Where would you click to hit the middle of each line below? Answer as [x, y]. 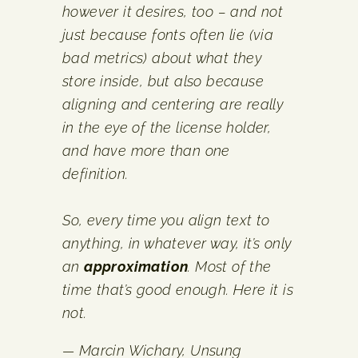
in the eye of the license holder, [167, 127]
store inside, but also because [163, 81]
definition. [95, 173]
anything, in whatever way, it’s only [177, 243]
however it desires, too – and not [173, 11]
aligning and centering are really [173, 104]
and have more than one [146, 150]
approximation [136, 266]
